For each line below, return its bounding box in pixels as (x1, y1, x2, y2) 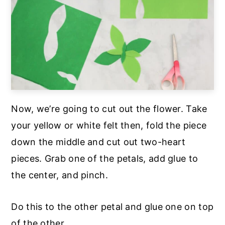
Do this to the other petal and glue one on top (11, 201, 214, 212)
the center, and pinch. (11, 170, 108, 181)
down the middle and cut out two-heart (11, 137, 186, 148)
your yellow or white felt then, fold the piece (11, 120, 207, 131)
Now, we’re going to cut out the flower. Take (11, 103, 207, 115)
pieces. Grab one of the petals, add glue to (11, 153, 198, 164)
